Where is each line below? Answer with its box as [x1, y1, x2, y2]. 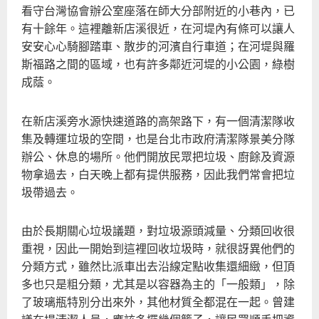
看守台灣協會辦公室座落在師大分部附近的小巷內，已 [21, 1, 295, 19]
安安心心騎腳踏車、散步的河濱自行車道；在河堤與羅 [21, 37, 295, 55]
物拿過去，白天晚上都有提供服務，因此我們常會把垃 [21, 164, 295, 182]
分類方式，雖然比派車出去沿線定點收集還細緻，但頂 [21, 257, 295, 275]
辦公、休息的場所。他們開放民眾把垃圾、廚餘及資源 [21, 147, 295, 164]
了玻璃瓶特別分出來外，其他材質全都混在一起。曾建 [21, 293, 295, 310]
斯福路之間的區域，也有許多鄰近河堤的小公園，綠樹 [21, 55, 295, 73]
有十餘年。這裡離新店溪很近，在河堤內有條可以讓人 [21, 19, 295, 37]
